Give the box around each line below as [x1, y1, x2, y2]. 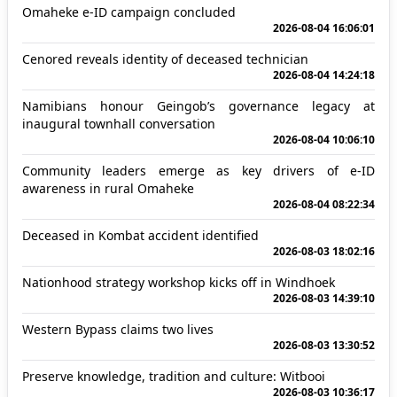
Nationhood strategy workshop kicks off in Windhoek [22, 274, 335, 291]
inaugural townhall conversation [22, 115, 215, 132]
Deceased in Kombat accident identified [22, 227, 259, 244]
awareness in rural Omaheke [22, 180, 194, 197]
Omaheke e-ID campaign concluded [22, 4, 236, 20]
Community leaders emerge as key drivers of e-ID [22, 162, 375, 179]
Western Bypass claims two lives [22, 321, 214, 338]
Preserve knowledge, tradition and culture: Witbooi [22, 368, 325, 385]
